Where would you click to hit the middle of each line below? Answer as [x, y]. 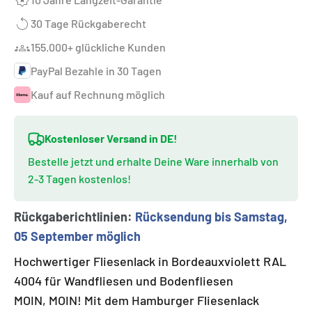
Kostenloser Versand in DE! [111, 138]
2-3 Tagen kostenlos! [79, 179]
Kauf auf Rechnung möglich [98, 94]
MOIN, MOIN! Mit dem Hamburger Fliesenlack [136, 300]
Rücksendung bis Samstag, [211, 217]
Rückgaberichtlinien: [75, 217]
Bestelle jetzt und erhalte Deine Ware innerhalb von [153, 161]
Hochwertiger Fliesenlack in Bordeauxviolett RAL [150, 261]
